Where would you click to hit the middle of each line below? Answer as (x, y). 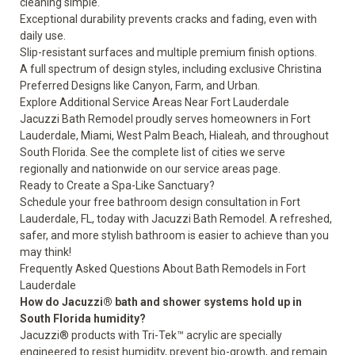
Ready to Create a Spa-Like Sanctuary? (117, 185)
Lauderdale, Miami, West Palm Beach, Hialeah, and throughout (174, 136)
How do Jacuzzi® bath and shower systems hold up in (161, 302)
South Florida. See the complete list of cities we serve (153, 152)
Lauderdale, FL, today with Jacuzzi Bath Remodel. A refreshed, (176, 219)
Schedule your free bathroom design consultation (143, 202)
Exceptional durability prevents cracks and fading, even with (168, 19)
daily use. (43, 36)
